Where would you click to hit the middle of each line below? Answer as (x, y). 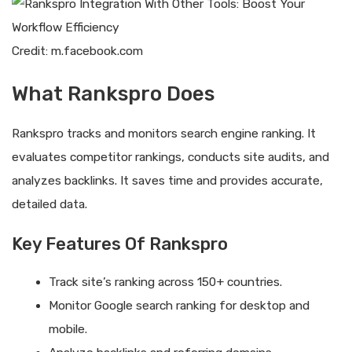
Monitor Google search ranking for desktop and (179, 305)
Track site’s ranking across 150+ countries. (165, 282)
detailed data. (49, 204)
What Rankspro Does (113, 93)
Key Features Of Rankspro (120, 244)
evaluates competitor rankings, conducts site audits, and (170, 157)
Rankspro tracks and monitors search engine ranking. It (164, 133)
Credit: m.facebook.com (77, 51)
